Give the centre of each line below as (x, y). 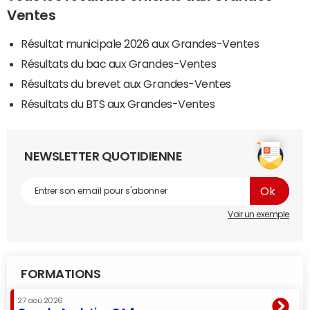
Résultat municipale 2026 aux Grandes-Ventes (140, 44)
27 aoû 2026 (40, 301)
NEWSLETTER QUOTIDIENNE (103, 157)
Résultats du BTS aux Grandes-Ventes (118, 104)
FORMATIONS (61, 274)
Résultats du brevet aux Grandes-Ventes (126, 84)
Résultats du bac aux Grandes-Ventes (119, 64)
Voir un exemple (258, 215)
